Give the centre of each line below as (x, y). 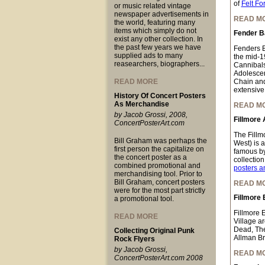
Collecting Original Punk (154, 231)
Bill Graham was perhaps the (160, 141)
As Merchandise (141, 104)
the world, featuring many (154, 22)
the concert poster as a (150, 157)
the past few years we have (157, 47)
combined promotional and (157, 166)
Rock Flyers (134, 239)
